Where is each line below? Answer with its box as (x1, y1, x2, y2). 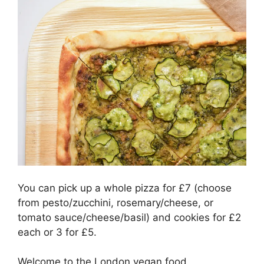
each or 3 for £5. (18, 226, 97, 238)
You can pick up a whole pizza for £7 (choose (18, 181, 232, 194)
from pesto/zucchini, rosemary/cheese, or (18, 196, 213, 209)
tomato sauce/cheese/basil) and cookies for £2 (18, 211, 241, 223)
